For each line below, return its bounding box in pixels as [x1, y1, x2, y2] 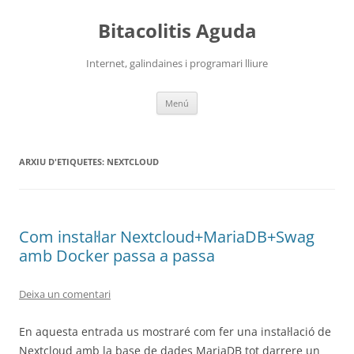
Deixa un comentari [19, 287, 111, 301]
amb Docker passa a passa [19, 245, 215, 266]
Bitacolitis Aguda [97, 17, 257, 43]
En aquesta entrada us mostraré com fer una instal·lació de [19, 324, 331, 339]
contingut [18, 19, 69, 34]
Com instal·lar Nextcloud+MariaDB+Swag [19, 226, 314, 247]
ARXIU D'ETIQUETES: [19, 156, 107, 168]
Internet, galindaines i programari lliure [86, 56, 268, 70]
